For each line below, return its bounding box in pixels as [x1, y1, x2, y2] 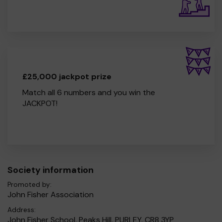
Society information [7, 164, 94, 176]
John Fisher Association [7, 189, 94, 200]
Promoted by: [7, 180, 52, 189]
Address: [7, 205, 36, 214]
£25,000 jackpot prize [22, 71, 111, 82]
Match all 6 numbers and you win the [22, 87, 155, 98]
